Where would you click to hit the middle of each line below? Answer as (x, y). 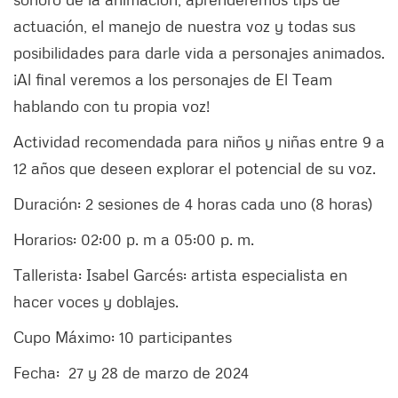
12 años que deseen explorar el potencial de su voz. (195, 168)
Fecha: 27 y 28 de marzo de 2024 (131, 373)
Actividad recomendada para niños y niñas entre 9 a (199, 142)
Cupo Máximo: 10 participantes (123, 337)
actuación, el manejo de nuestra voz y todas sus (184, 26)
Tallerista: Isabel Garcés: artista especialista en (180, 275)
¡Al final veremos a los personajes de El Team (173, 80)
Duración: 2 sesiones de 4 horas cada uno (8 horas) (193, 204)
